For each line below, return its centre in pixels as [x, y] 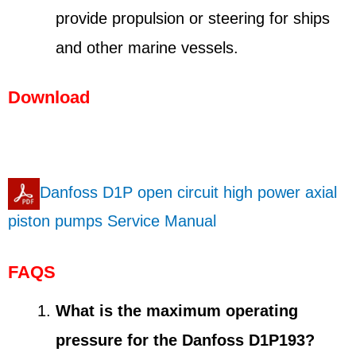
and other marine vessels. [147, 47]
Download [49, 97]
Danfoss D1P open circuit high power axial [188, 193]
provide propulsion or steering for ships [193, 18]
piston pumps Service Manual [112, 221]
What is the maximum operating [177, 310]
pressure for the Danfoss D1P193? [185, 340]
